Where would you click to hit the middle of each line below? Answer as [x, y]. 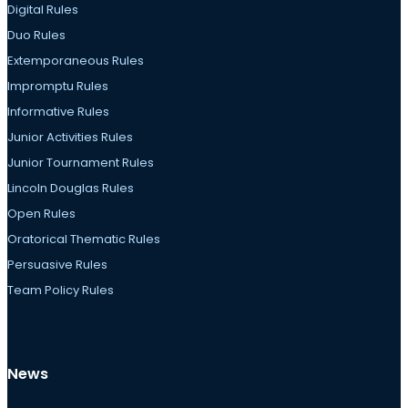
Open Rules [41, 214]
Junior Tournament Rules [81, 163]
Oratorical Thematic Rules [84, 240]
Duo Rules [36, 36]
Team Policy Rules [61, 291]
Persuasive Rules [57, 265]
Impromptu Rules [58, 87]
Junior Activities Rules [70, 138]
